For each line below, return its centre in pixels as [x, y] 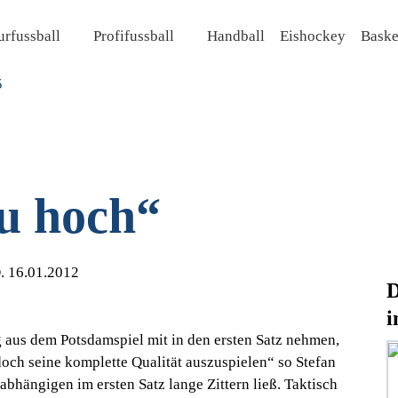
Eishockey [312, 36]
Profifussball [133, 36]
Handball [235, 36]
